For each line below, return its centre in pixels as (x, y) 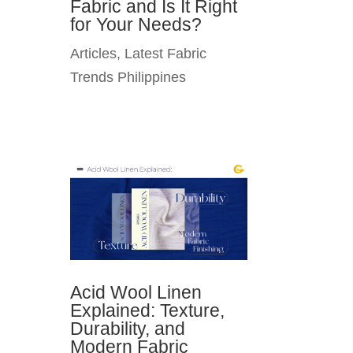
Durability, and (128, 328)
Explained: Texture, (148, 310)
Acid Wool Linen (136, 292)
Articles (94, 53)
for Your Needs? (136, 24)
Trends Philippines (128, 77)
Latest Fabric (166, 53)
